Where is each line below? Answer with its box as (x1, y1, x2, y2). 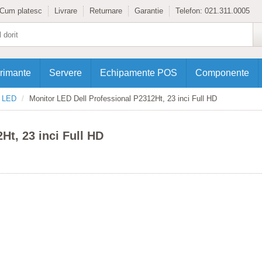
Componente (195, 68, 249, 78)
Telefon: (175, 6, 205, 15)
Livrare (54, 6, 77, 15)
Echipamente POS (100, 68, 177, 78)
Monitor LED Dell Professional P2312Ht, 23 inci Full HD (29, 94, 217, 103)
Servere (49, 68, 82, 78)
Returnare (89, 6, 122, 15)
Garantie (135, 6, 163, 15)
